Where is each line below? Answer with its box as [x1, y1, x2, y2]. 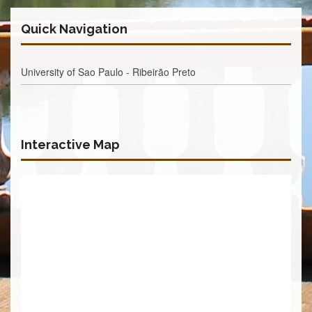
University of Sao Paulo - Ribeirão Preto [21, 64, 196, 79]
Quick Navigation [21, 21, 127, 36]
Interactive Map [21, 136, 120, 152]
